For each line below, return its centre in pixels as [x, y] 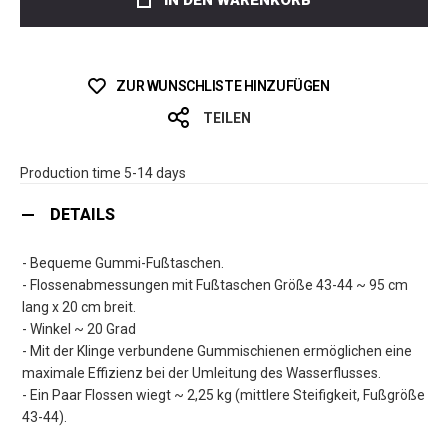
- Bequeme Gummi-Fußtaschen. [123, 263]
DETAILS [82, 215]
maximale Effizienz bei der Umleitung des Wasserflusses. [201, 373]
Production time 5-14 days [103, 173]
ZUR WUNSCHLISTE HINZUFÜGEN [223, 86]
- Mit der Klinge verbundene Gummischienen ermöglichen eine [217, 351]
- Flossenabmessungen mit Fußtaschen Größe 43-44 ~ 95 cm [215, 285]
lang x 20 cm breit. [79, 307]
